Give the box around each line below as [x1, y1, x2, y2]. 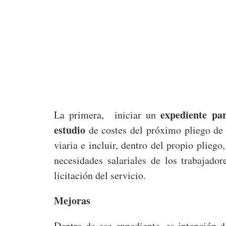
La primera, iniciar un [54, 108, 161, 122]
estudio [54, 123, 85, 138]
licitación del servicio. [54, 168, 146, 183]
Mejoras [54, 193, 90, 208]
